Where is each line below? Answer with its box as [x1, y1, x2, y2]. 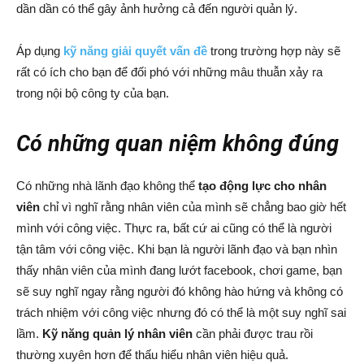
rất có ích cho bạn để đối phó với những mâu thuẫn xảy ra [16, 65, 323, 79]
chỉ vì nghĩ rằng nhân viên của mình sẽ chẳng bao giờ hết [40, 200, 346, 214]
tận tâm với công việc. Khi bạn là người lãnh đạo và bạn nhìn [16, 242, 337, 256]
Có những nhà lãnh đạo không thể [16, 179, 198, 193]
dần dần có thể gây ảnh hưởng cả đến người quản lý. [16, 2, 297, 15]
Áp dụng [16, 44, 63, 58]
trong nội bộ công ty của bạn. [16, 86, 169, 100]
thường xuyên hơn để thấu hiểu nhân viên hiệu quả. [16, 348, 292, 362]
